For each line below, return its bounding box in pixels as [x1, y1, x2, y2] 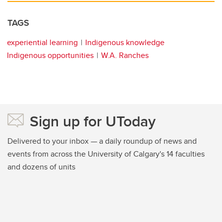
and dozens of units [7, 161, 75, 172]
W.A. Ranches [101, 49, 149, 61]
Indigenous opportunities [7, 49, 94, 61]
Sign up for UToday [30, 110, 156, 132]
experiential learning [7, 36, 78, 48]
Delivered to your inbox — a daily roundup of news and [7, 135, 197, 147]
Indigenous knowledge [85, 36, 165, 48]
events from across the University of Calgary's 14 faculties [7, 148, 205, 160]
